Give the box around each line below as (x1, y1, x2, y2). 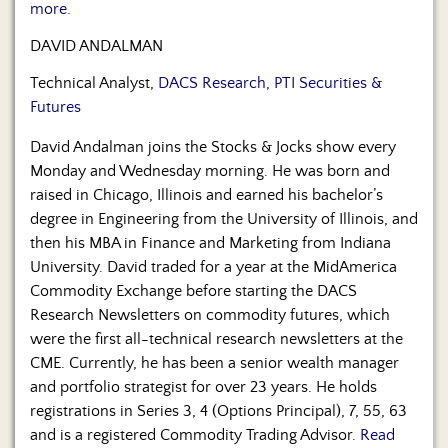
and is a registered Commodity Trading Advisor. (30, 426, 360, 445)
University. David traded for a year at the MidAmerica (30, 258, 397, 277)
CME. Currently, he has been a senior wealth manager (30, 354, 399, 373)
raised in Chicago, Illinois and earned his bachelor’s (30, 186, 383, 205)
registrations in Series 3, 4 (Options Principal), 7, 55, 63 (30, 402, 407, 421)
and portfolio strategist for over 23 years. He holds (30, 378, 377, 397)
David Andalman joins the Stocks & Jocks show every (30, 138, 396, 157)
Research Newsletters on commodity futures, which (30, 306, 390, 325)
